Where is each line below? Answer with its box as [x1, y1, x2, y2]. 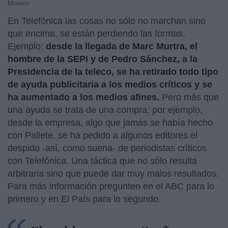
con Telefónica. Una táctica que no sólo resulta [8, 155, 197, 166]
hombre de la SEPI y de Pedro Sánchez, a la [8, 53, 197, 64]
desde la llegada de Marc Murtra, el [46, 41, 197, 51]
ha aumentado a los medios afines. [8, 92, 162, 102]
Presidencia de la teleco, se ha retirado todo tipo [8, 66, 218, 77]
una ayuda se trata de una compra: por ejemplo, [8, 104, 203, 115]
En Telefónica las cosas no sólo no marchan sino [8, 15, 206, 26]
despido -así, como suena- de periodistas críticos [8, 142, 207, 153]
